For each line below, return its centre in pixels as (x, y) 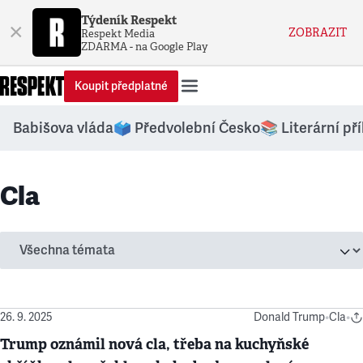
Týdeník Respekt (129, 19)
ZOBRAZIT (318, 32)
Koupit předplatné (121, 86)
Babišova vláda (63, 128)
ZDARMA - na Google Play (145, 46)
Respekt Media (118, 33)
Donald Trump (289, 317)
